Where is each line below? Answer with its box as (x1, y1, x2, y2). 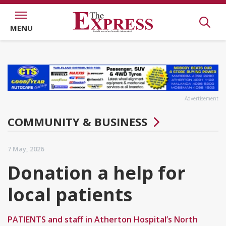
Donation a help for (8, 160, 186, 185)
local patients (8, 182, 132, 207)
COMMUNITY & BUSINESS (8, 114, 147, 129)
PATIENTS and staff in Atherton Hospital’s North (8, 214, 198, 225)
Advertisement (185, 95, 218, 102)
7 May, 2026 (8, 144, 44, 153)
